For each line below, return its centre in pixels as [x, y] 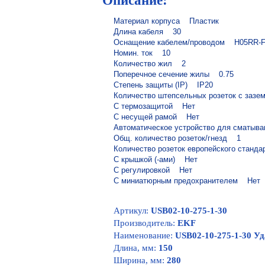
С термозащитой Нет [154, 106]
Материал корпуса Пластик [166, 21]
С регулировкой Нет [153, 170]
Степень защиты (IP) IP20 [163, 85]
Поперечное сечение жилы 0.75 [174, 74]
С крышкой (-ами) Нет [156, 159]
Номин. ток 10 [142, 53]
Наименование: [144, 235]
